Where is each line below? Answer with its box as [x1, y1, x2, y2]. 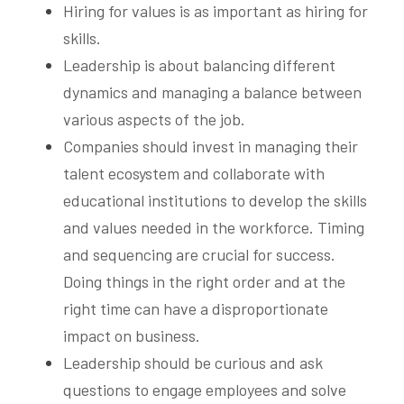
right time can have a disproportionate [63, 298, 328, 318]
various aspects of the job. [63, 108, 245, 129]
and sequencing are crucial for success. [63, 243, 335, 264]
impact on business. [63, 325, 200, 345]
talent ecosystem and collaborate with [63, 162, 325, 183]
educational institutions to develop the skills [63, 189, 367, 210]
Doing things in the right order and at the [63, 271, 345, 291]
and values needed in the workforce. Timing [63, 216, 364, 237]
